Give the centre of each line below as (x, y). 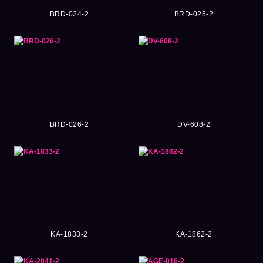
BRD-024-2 (69, 14)
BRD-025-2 (194, 14)
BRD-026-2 (69, 124)
